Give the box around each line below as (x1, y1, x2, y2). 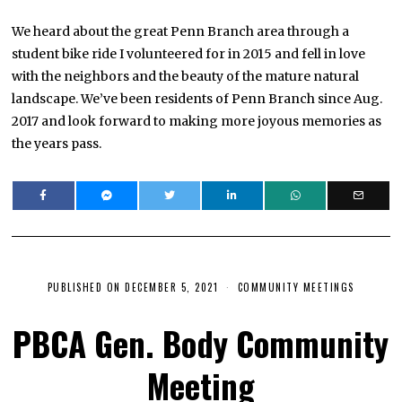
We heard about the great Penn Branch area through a (12, 22, 350, 39)
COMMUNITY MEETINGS (237, 280, 354, 295)
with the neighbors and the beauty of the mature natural (12, 67, 360, 84)
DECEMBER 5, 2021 (125, 280, 219, 295)
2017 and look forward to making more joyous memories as (12, 112, 382, 129)
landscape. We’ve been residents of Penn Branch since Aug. (12, 90, 383, 107)
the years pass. (12, 135, 102, 152)
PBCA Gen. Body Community (13, 319, 389, 369)
